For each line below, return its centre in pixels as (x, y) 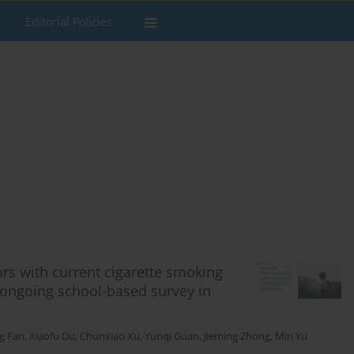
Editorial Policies (69, 22)
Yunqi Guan (172, 337)
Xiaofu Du (52, 337)
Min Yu (291, 337)
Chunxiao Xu (110, 337)
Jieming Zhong (237, 337)
